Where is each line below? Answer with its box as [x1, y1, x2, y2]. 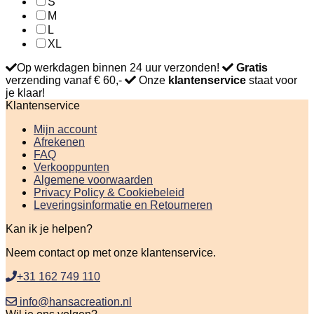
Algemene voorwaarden [34, 173, 153, 186]
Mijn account [34, 123, 97, 135]
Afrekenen [34, 135, 85, 148]
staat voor [246, 74, 297, 86]
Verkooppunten [34, 161, 109, 173]
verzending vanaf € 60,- [6, 74, 122, 86]
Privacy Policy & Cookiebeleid [34, 186, 184, 198]
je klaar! [6, 86, 45, 99]
